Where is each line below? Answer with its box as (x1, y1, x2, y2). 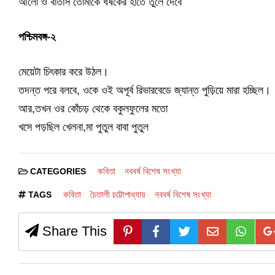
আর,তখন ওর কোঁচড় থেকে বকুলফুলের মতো (18, 102, 168, 115)
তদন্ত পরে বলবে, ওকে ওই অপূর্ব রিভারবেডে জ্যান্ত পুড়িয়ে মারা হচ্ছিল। (18, 83, 271, 96)
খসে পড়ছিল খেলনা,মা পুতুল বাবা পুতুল (18, 120, 149, 133)
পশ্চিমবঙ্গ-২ (18, 30, 56, 43)
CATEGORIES (28, 166, 88, 176)
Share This (39, 223, 107, 239)
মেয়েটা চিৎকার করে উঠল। (18, 65, 109, 78)
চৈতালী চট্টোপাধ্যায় (90, 188, 145, 199)
